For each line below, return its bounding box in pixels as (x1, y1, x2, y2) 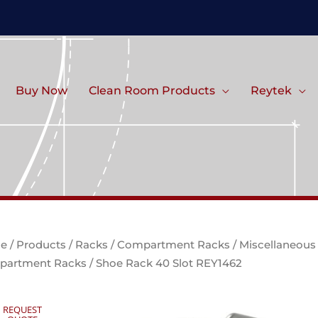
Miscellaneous (239, 238, 316, 251)
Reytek (251, 83, 292, 97)
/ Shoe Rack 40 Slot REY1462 (87, 257, 242, 270)
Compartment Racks (117, 238, 230, 251)
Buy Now (16, 83, 67, 97)
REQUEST (2, 302, 42, 316)
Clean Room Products (89, 83, 215, 97)
